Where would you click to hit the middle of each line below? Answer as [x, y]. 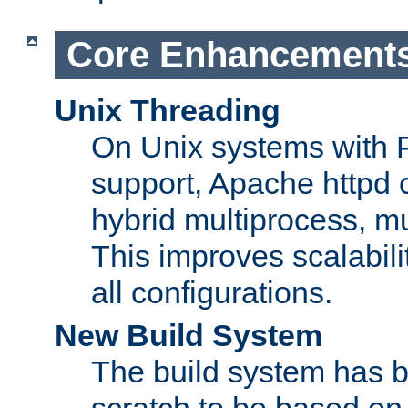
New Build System [189, 335]
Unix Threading [168, 110]
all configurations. [212, 292]
